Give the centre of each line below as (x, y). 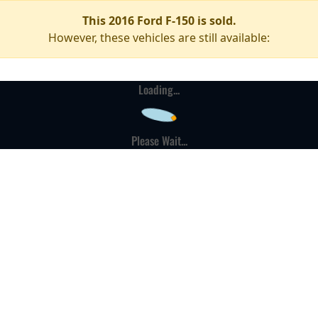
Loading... (159, 89)
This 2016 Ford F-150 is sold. (159, 21)
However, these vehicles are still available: (159, 38)
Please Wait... (159, 141)
